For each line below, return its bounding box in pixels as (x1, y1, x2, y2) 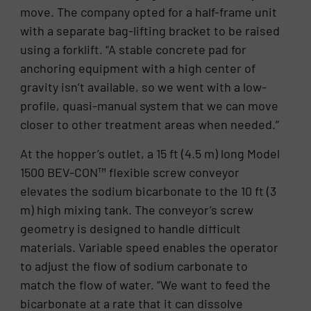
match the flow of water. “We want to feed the (20, 276, 271, 292)
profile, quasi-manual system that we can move (20, 98, 279, 114)
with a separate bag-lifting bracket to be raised (20, 23, 280, 39)
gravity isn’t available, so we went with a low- (20, 79, 267, 95)
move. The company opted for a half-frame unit (20, 4, 278, 20)
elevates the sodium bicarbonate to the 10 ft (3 (20, 183, 277, 199)
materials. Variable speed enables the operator (20, 239, 279, 255)
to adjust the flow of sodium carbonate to (20, 258, 249, 274)
